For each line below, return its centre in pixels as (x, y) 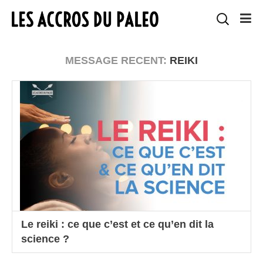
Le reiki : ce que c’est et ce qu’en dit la (117, 224)
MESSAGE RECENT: (117, 60)
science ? (45, 239)
